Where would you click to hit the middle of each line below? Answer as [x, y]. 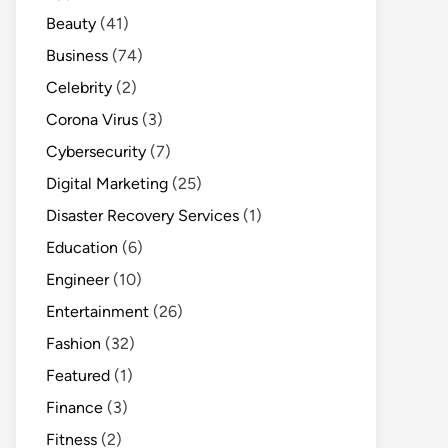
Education [82, 247]
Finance [74, 407]
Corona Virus [92, 119]
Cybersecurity [96, 151]
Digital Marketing [107, 183]
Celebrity [79, 87]
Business [77, 55]
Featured [78, 375]
